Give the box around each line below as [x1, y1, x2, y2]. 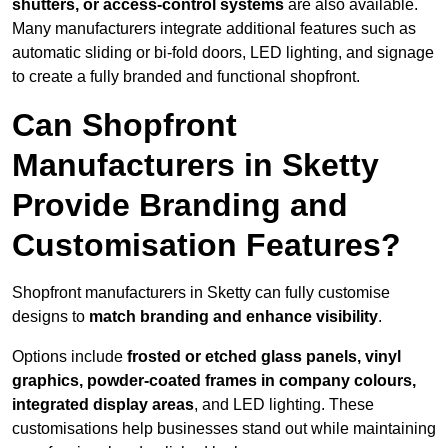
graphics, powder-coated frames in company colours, [12, 372, 416, 390]
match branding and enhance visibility [89, 308, 378, 326]
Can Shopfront [12, 107, 237, 144]
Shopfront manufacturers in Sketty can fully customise [12, 284, 390, 302]
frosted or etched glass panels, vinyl [127, 348, 401, 366]
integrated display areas [12, 396, 194, 414]
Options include [12, 348, 127, 366]
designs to [12, 308, 89, 326]
